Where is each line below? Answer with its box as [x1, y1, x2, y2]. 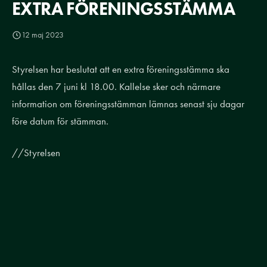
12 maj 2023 [21, 30, 64, 40]
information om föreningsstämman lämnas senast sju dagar [12, 98, 244, 110]
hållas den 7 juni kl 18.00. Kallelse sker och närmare [12, 80, 221, 92]
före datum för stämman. [12, 115, 108, 127]
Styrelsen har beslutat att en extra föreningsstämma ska [12, 63, 229, 75]
